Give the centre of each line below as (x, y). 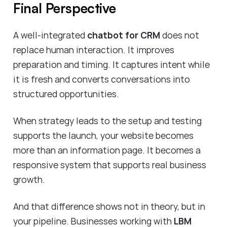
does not (180, 35)
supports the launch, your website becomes (103, 136)
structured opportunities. (67, 94)
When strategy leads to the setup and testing (107, 121)
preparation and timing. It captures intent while (111, 65)
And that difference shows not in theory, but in (109, 206)
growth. (30, 180)
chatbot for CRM (124, 35)
